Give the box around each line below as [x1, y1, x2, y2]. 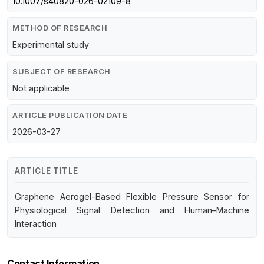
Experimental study [12, 39, 89, 50]
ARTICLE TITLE [15, 166, 78, 176]
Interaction [15, 219, 57, 229]
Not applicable [12, 83, 70, 94]
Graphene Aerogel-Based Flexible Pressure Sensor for [15, 192, 249, 202]
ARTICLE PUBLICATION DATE [12, 111, 127, 120]
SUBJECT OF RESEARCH [12, 67, 111, 77]
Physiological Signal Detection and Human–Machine [15, 205, 249, 216]
